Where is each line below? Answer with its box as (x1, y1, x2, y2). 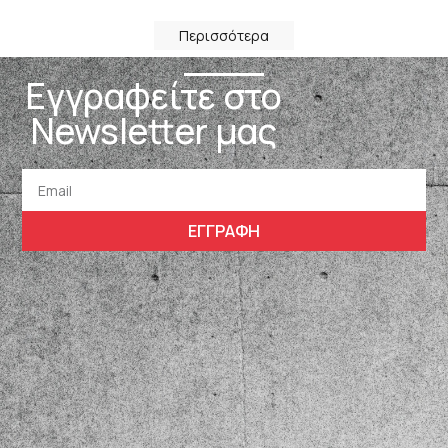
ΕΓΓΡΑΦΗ (187, 219, 260, 242)
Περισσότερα (179, 25, 269, 45)
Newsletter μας (31, 107, 278, 155)
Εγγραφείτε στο (26, 72, 283, 120)
